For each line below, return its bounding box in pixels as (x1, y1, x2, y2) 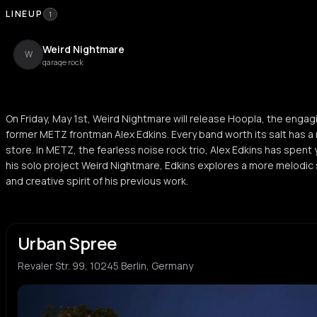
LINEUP (6, 8, 43, 20)
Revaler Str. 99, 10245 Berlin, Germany (18, 259, 193, 272)
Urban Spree (18, 231, 117, 255)
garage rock (42, 57, 83, 67)
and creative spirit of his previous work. (6, 174, 188, 188)
